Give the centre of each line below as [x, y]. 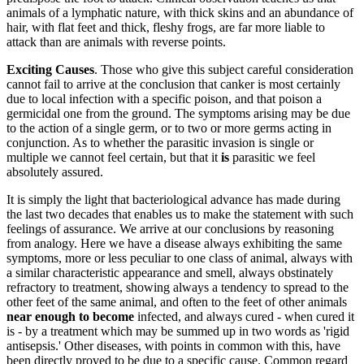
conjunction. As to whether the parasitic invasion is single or [160, 142]
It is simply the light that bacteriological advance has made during [173, 199]
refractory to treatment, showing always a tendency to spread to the [178, 287]
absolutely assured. [55, 171]
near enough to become [70, 316]
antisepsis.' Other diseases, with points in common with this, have [173, 345]
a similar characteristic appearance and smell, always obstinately [170, 272]
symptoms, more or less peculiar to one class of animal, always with [180, 258]
